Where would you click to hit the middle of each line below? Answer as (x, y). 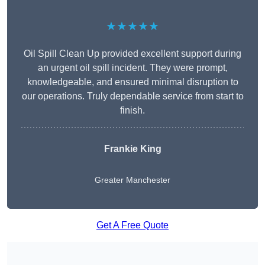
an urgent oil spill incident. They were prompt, (132, 68)
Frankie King (132, 149)
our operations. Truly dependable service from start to (132, 96)
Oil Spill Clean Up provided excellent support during (132, 54)
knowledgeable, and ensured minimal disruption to (132, 82)
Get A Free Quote (132, 225)
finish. (132, 111)
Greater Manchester (132, 180)
